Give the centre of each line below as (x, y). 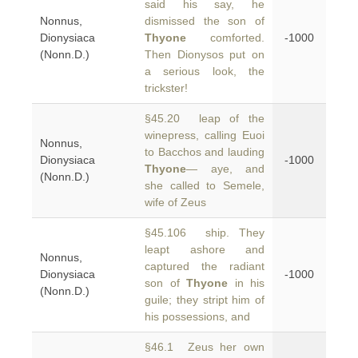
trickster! (166, 88)
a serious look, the (205, 71)
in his (246, 283)
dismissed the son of (205, 21)
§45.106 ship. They (205, 233)
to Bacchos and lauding (205, 152)
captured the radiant (205, 266)
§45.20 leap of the (205, 118)
